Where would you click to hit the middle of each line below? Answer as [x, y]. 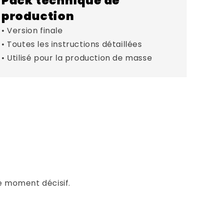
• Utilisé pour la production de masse [77, 58]
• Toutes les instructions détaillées [72, 44]
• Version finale [32, 30]
